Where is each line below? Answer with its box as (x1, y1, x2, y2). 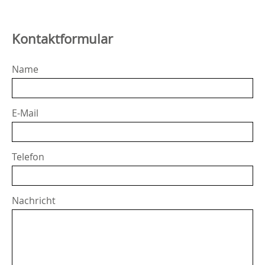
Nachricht (12, 194, 56, 207)
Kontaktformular (12, 30, 113, 47)
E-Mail (12, 106, 38, 119)
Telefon (12, 150, 44, 163)
